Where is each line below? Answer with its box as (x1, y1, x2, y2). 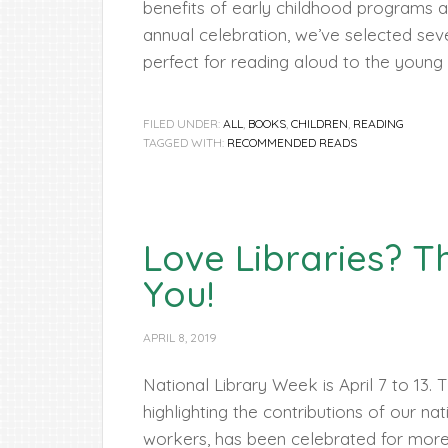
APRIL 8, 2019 (143, 330, 217, 345)
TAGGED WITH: (143, 135, 227, 150)
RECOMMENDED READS (227, 135, 357, 150)
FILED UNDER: (143, 116, 223, 131)
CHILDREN (291, 116, 348, 131)
